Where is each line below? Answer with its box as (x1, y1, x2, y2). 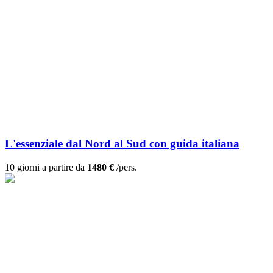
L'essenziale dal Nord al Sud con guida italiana (5, 137, 239, 151)
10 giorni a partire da (5, 162, 87, 173)
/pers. (114, 162, 137, 173)
